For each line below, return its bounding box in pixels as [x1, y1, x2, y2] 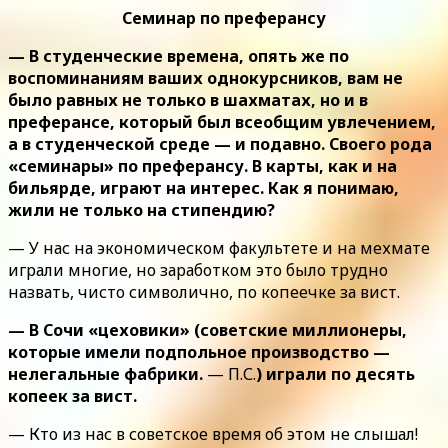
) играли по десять [256, 362, 415, 385]
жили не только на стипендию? [8, 198, 275, 221]
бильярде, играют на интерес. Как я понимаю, [8, 176, 399, 199]
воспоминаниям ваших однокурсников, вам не [8, 66, 403, 89]
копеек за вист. [8, 384, 137, 407]
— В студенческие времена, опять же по [8, 44, 349, 67]
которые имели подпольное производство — [8, 340, 390, 363]
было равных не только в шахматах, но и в [8, 88, 368, 111]
